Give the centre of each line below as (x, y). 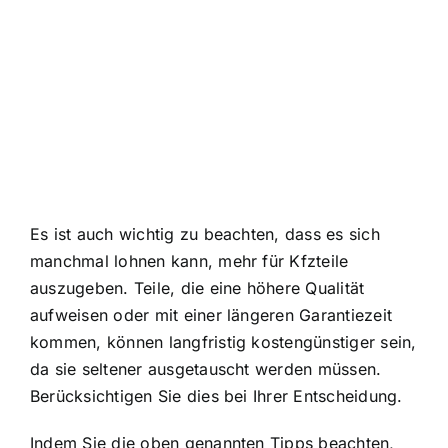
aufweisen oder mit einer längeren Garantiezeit (211, 315)
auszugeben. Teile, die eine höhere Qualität (197, 288)
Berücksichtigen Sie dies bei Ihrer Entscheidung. (216, 396)
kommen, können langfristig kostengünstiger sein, (223, 342)
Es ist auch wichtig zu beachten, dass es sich (205, 234)
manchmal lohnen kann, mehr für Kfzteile (189, 261)
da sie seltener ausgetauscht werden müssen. (206, 369)
